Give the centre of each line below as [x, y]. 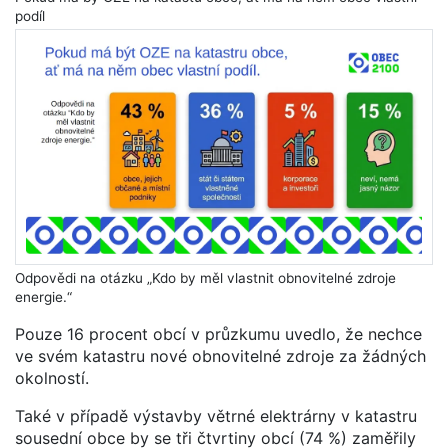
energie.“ [43, 297]
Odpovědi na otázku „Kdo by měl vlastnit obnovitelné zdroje [205, 278]
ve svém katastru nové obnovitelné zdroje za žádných [220, 356]
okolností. [52, 378]
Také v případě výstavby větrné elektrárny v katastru [216, 416]
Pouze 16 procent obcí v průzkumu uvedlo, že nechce [218, 334]
